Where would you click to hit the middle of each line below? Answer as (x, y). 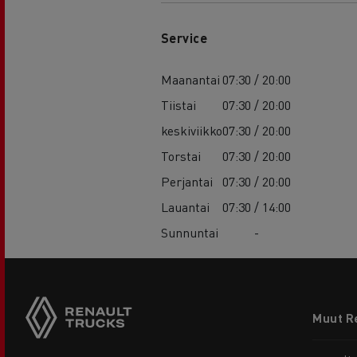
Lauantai (185, 207)
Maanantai (190, 80)
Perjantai (186, 182)
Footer (304, 305)
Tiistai (178, 105)
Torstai (180, 156)
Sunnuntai (189, 233)
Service (184, 38)
